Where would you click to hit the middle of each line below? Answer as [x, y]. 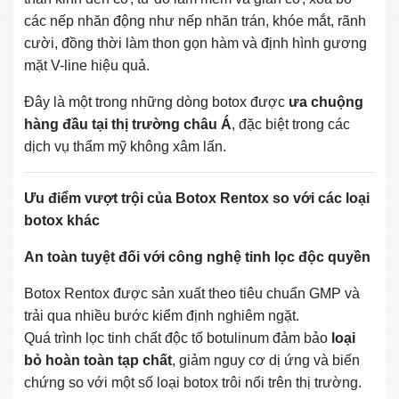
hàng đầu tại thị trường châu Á [128, 124]
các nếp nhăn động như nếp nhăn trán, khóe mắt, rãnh [195, 20]
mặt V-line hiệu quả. [87, 65]
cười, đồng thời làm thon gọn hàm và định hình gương [195, 43]
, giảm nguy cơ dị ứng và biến [266, 360]
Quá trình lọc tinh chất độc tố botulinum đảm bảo [178, 338]
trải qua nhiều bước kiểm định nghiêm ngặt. [162, 315]
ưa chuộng [326, 102]
